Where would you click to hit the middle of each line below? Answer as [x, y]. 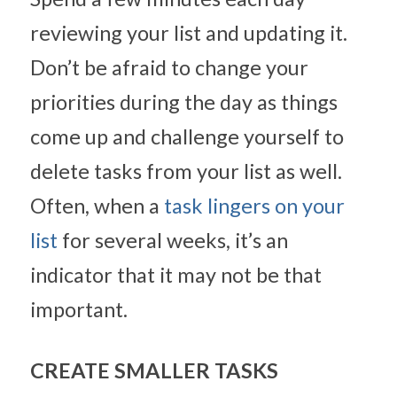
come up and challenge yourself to [187, 136]
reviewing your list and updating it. [189, 33]
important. [79, 309]
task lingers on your [254, 206]
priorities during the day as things [184, 102]
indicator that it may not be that [176, 275]
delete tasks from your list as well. [186, 171]
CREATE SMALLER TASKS [154, 370]
